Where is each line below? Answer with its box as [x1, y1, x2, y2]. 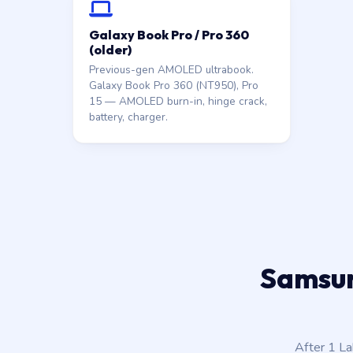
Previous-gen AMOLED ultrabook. [89, 62, 254, 77]
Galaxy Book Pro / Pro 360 [89, 27, 249, 43]
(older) [89, 42, 132, 58]
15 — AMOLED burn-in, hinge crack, [89, 94, 267, 109]
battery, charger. [89, 110, 168, 124]
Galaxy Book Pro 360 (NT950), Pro [89, 78, 258, 93]
